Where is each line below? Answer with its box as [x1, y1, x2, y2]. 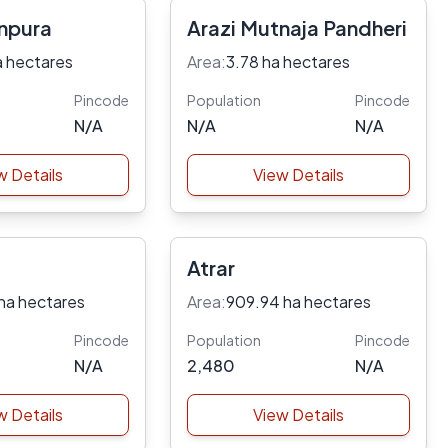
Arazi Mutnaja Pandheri [186, 15, 407, 40]
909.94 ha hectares [225, 291, 371, 312]
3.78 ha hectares [225, 51, 350, 72]
